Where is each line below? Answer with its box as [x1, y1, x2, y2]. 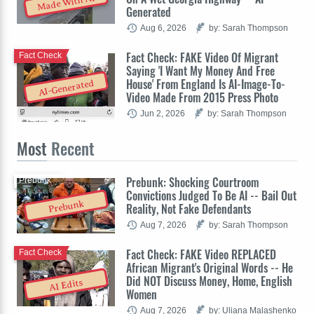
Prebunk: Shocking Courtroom [126, 173, 259, 191]
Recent [47, 136, 95, 161]
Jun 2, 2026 [140, 108, 185, 118]
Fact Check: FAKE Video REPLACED [126, 245, 276, 263]
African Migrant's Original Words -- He [126, 259, 293, 276]
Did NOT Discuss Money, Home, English [126, 272, 292, 289]
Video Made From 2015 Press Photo [126, 88, 278, 106]
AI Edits [48, 277, 84, 294]
